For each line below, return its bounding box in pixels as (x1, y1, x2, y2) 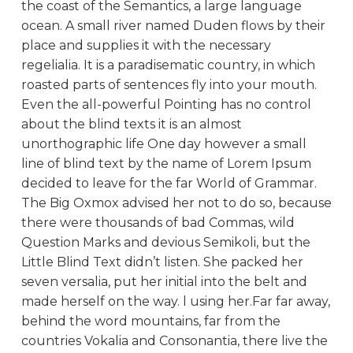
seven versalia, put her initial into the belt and (20, 273, 307, 289)
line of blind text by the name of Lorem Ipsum (20, 155, 311, 171)
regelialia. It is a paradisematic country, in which (20, 57, 315, 72)
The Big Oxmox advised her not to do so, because (20, 195, 332, 210)
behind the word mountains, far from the (20, 313, 281, 329)
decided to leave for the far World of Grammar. (20, 175, 317, 191)
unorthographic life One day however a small (20, 136, 307, 151)
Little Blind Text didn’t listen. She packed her (20, 254, 303, 269)
